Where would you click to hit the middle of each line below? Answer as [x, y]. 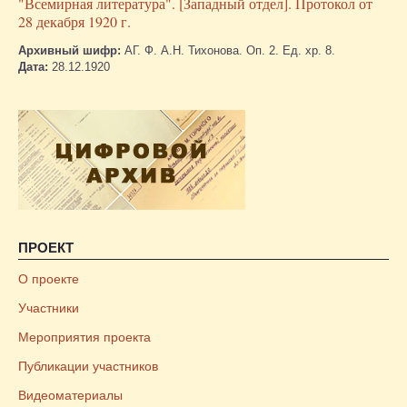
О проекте [49, 279]
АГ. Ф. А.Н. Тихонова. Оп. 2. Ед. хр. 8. [230, 51]
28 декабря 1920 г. [74, 22]
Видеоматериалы [70, 396]
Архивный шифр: [71, 51]
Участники [49, 308]
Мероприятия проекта [84, 338]
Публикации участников [88, 367]
